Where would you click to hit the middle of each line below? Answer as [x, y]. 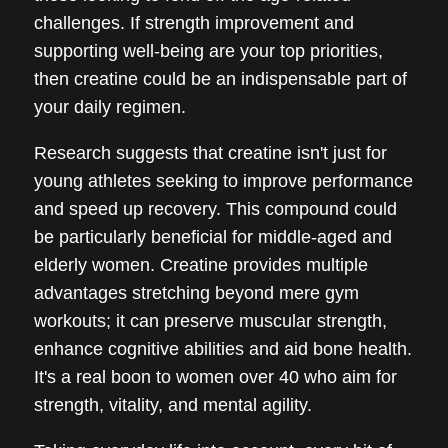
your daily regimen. [110, 107]
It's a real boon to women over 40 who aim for [215, 377]
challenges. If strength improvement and [194, 23]
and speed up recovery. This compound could [215, 209]
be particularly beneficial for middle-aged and [213, 237]
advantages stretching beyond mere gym [196, 293]
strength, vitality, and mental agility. [173, 405]
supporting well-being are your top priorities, [208, 51]
